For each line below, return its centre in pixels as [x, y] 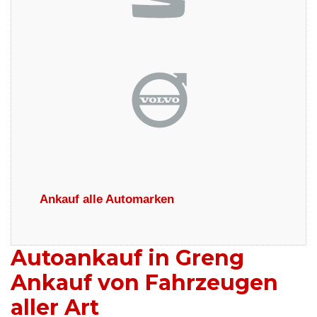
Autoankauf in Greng [127, 258]
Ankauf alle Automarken [107, 200]
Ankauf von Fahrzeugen [144, 283]
